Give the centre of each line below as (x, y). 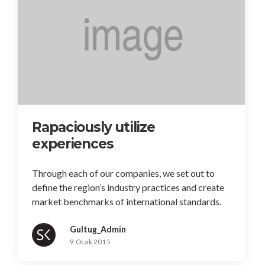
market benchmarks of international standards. (127, 201)
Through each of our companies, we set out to (123, 173)
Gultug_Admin (98, 229)
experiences (73, 143)
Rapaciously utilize (94, 127)
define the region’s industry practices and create (128, 187)
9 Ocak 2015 (91, 241)
